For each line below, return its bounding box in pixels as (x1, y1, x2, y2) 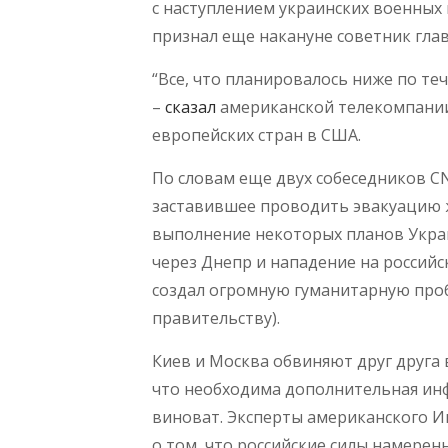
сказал (165, 96, 216, 119)
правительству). (152, 307, 280, 330)
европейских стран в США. (152, 124, 361, 147)
